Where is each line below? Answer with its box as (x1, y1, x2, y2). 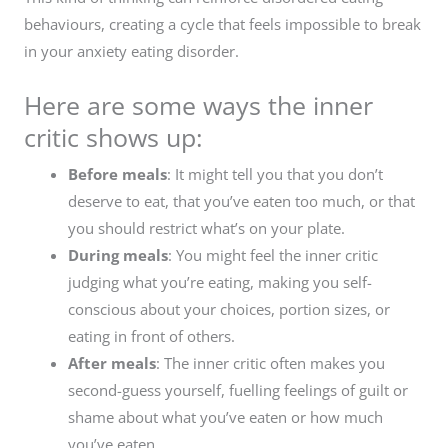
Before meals (67, 163, 167, 184)
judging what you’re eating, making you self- (67, 271, 372, 292)
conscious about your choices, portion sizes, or (67, 298, 390, 319)
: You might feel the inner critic (167, 244, 378, 265)
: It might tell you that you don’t (166, 163, 383, 184)
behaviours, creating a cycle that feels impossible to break (24, 13, 421, 34)
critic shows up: (24, 119, 203, 154)
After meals (67, 352, 156, 373)
